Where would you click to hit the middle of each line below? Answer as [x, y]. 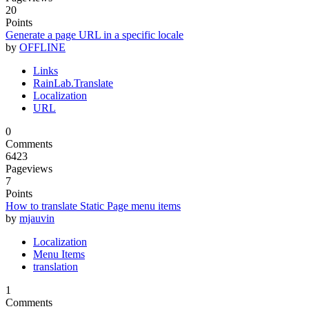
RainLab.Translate [73, 83]
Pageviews [29, 168]
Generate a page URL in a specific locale [94, 34]
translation [56, 266]
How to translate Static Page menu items [93, 206]
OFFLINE [42, 47]
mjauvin [37, 218]
